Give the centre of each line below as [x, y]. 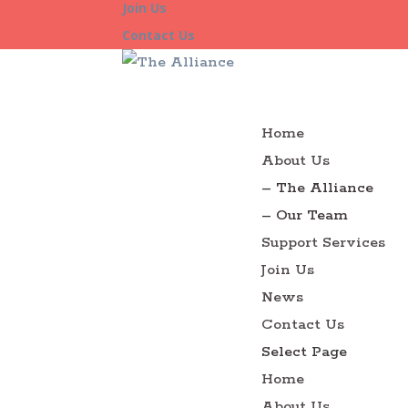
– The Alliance [318, 188]
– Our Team [305, 215]
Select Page [305, 352]
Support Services [324, 243]
